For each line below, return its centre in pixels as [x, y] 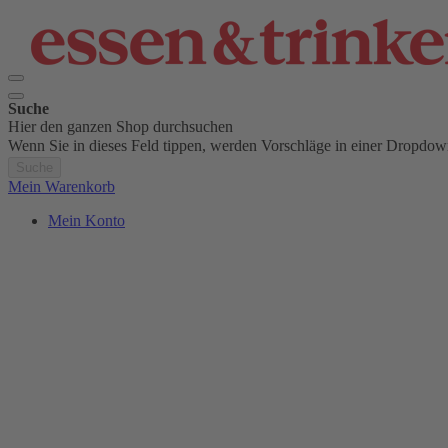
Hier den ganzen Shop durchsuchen [120, 126]
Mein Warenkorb [61, 186]
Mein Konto [86, 220]
